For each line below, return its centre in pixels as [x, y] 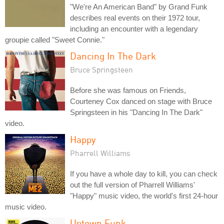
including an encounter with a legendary [134, 28]
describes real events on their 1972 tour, [135, 17]
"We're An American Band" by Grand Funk [139, 6]
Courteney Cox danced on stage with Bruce [141, 101]
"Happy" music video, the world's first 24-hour [144, 195]
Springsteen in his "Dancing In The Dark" [136, 112]
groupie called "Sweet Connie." [55, 39]
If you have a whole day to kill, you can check [144, 173]
